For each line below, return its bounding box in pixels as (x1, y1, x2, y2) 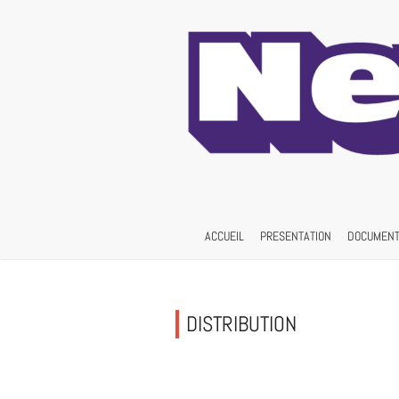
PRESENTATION (260, 228, 331, 245)
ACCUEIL (205, 228, 244, 245)
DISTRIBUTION (186, 310, 297, 338)
